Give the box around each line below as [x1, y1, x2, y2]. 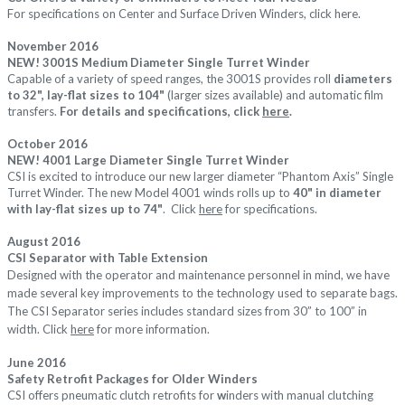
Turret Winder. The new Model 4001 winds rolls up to [7, 185, 293, 201]
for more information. [94, 322, 210, 337]
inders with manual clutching [226, 388, 373, 403]
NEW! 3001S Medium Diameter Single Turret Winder [7, 55, 310, 71]
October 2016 [7, 137, 88, 152]
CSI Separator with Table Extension [7, 250, 208, 266]
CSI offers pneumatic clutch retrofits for [7, 388, 217, 403]
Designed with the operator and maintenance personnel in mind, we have [7, 268, 390, 283]
